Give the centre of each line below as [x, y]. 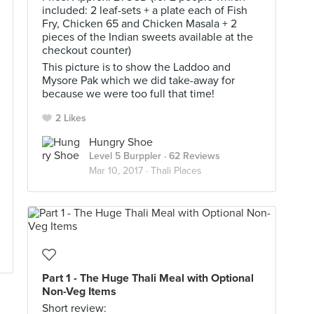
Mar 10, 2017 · [120, 171]
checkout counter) [87, 50]
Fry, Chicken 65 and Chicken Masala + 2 [139, 24]
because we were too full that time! [128, 94]
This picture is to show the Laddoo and [136, 67]
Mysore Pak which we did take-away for [138, 81]
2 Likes [71, 118]
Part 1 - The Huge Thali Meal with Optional [148, 278]
